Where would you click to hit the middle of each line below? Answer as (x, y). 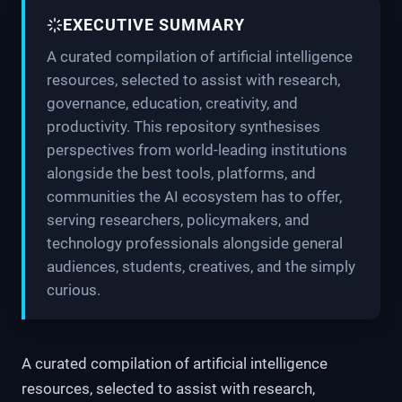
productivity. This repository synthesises (184, 126)
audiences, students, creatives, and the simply (201, 266)
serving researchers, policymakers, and (178, 219)
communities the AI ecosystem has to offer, (194, 196)
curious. (74, 289)
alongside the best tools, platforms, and (181, 173)
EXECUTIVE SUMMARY (154, 26)
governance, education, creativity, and (172, 103)
